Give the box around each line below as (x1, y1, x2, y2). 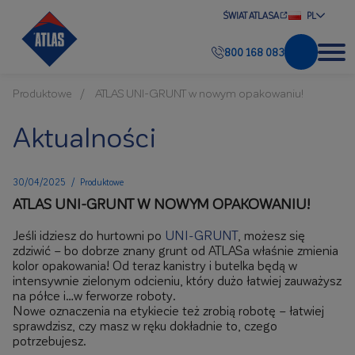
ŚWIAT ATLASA (223, 10, 279, 21)
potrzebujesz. (13, 333, 86, 348)
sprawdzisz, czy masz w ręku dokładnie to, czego (13, 318, 277, 333)
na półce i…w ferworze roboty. (13, 288, 176, 303)
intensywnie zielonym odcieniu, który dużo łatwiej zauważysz (13, 273, 342, 288)
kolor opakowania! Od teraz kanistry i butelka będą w (13, 258, 297, 273)
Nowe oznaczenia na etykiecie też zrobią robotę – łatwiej (13, 303, 324, 318)
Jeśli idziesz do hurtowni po (13, 227, 165, 242)
